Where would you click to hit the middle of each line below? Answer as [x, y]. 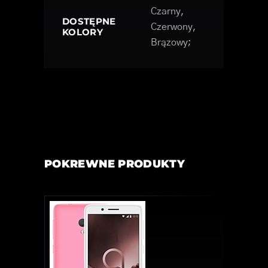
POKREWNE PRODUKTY [115, 164]
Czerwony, [173, 27]
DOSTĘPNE [89, 22]
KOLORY [83, 32]
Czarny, [167, 12]
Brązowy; [171, 43]
